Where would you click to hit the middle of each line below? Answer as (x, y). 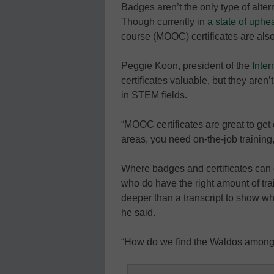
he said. (138, 212)
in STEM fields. (154, 95)
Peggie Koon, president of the (185, 65)
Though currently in (164, 21)
